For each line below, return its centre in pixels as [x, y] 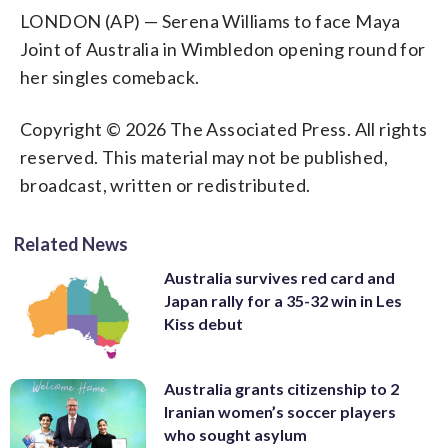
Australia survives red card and [279, 277]
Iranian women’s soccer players [280, 411]
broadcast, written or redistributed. [165, 184]
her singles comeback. [110, 76]
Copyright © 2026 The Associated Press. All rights [224, 128]
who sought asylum [235, 434]
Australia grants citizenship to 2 [281, 388]
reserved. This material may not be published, [204, 156]
